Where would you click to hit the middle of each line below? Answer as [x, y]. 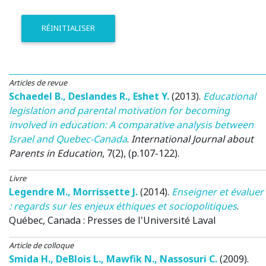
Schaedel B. [36, 96]
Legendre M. [38, 191]
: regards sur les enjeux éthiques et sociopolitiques [123, 206]
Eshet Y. [151, 96]
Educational [229, 96]
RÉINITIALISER [69, 28]
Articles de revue [38, 82]
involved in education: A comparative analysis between [131, 124]
